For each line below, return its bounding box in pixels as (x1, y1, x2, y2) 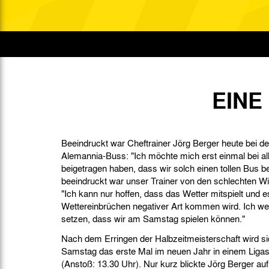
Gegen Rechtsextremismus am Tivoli (142, 2, 262, 13)
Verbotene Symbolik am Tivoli (142, 20, 239, 31)
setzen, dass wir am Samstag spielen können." (61, 212, 245, 225)
